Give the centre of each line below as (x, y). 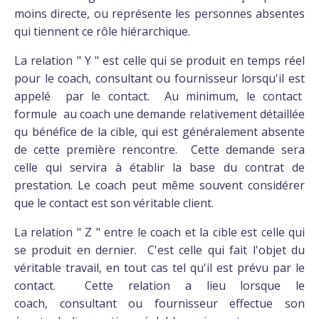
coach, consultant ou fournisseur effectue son (159, 303)
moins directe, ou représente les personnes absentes (159, 14)
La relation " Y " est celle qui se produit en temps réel (159, 61)
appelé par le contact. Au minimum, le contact (159, 96)
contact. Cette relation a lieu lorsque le (159, 286)
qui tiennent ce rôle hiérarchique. (102, 31)
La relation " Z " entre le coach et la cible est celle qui (159, 232)
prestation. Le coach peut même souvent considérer (159, 185)
